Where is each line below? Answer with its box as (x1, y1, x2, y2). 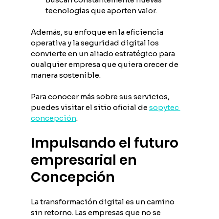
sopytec (149, 102, 180, 112)
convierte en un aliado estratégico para (30, 48, 176, 58)
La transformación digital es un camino (30, 197, 176, 206)
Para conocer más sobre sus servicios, (30, 91, 171, 101)
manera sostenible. (30, 70, 101, 80)
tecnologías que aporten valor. (45, 5, 157, 15)
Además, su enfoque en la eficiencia (30, 27, 165, 37)
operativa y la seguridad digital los (30, 38, 160, 47)
